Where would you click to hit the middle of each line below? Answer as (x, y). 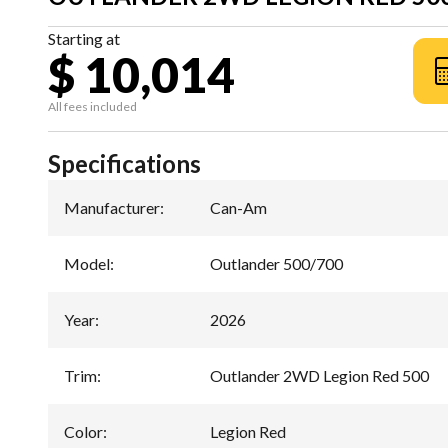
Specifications (124, 163)
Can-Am (238, 207)
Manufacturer (112, 207)
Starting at (84, 38)
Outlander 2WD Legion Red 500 (319, 375)
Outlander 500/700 (276, 263)
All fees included (92, 106)
